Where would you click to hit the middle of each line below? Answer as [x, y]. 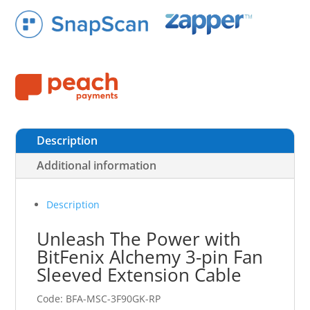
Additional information [97, 165]
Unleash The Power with [139, 238]
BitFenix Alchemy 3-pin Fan [150, 256]
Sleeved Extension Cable [139, 274]
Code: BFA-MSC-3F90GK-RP [99, 298]
